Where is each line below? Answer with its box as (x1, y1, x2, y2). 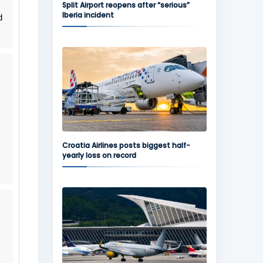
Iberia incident (62, 10, 114, 20)
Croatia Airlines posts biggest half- (62, 140, 190, 150)
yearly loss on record (62, 150, 136, 160)
